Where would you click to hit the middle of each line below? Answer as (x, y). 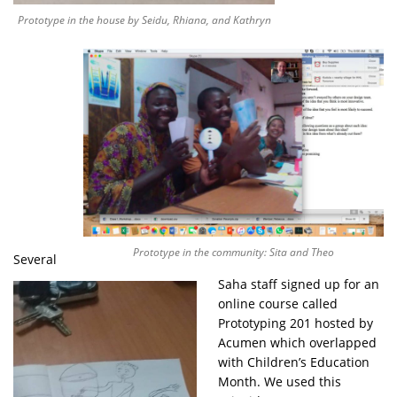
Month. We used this (280, 381)
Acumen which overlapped (297, 342)
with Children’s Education (294, 362)
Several (35, 260)
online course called (278, 303)
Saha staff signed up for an (299, 284)
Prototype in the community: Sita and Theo (234, 252)
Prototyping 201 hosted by (296, 323)
